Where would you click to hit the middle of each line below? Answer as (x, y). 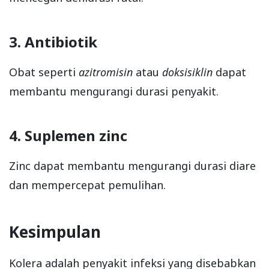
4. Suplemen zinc (68, 136)
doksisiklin (187, 72)
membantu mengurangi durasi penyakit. (114, 92)
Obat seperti (44, 72)
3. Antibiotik (53, 42)
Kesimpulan (55, 232)
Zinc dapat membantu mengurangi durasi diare (132, 166)
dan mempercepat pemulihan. (87, 185)
